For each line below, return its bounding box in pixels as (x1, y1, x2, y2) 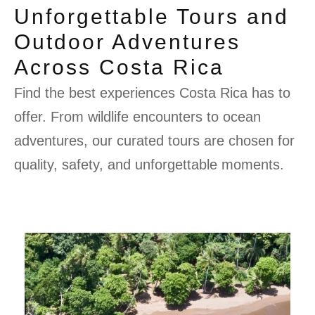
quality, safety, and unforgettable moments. (14, 156, 284, 172)
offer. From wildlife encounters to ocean (14, 108, 261, 124)
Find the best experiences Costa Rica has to (14, 84, 290, 101)
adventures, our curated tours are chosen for (14, 132, 295, 148)
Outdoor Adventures (14, 30, 240, 53)
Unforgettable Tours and (14, 4, 289, 28)
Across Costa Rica (14, 55, 224, 79)
